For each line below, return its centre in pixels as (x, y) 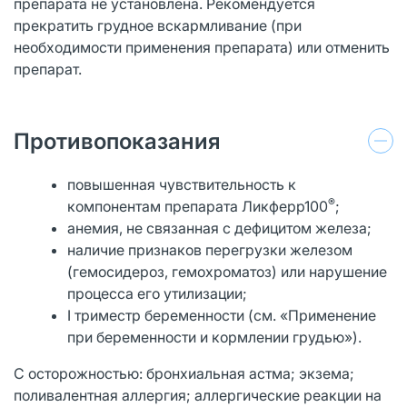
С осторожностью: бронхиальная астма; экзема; (184, 373)
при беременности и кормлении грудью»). (215, 337)
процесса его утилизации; (158, 293)
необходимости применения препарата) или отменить (202, 47)
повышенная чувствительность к (182, 184)
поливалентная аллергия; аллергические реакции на (198, 395)
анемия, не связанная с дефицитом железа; (220, 228)
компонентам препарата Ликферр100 (198, 206)
